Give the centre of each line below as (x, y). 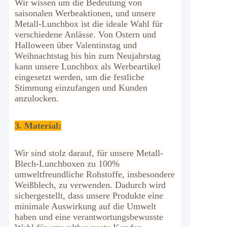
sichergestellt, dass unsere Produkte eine (89, 196)
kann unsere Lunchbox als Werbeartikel (88, 66)
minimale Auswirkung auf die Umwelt (85, 206)
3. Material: (38, 126)
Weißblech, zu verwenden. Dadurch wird (90, 185)
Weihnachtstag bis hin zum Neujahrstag (88, 56)
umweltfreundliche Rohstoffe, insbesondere (95, 174)
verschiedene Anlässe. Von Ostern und (85, 34)
